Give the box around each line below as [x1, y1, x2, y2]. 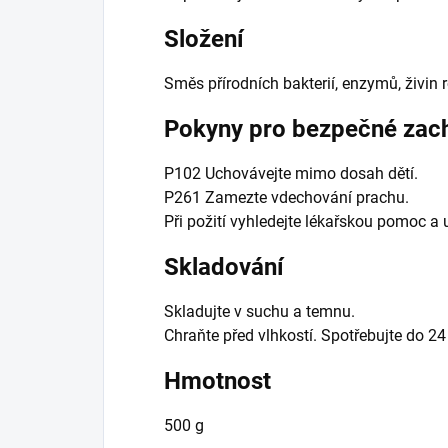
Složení [164, 25, 244, 54]
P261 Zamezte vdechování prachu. [164, 188, 409, 208]
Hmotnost [164, 367, 271, 396]
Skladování [164, 253, 284, 282]
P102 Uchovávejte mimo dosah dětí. [164, 164, 418, 184]
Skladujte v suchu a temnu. [164, 302, 355, 322]
